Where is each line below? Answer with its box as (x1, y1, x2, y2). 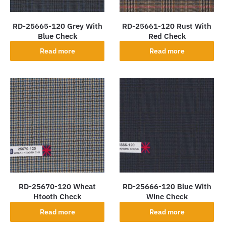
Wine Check (146, 191, 188, 201)
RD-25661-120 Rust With (122, 21, 212, 31)
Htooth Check (33, 191, 82, 201)
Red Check (148, 31, 186, 41)
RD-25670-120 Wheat (19, 181, 96, 191)
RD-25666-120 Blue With (122, 181, 211, 191)
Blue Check (37, 31, 77, 41)
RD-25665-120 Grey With (12, 21, 102, 31)
